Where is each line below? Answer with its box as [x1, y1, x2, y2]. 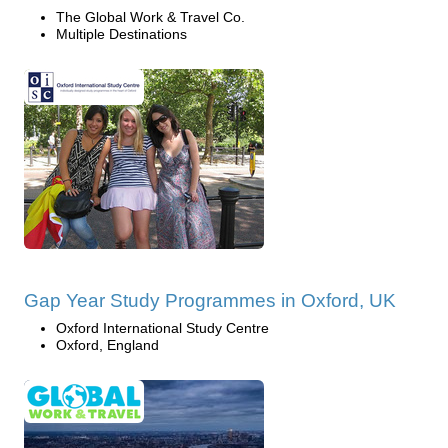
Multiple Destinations [56, 26, 187, 42]
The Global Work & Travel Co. [56, 9, 245, 25]
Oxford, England [56, 337, 159, 353]
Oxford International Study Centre [56, 320, 269, 336]
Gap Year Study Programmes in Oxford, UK [24, 290, 396, 311]
